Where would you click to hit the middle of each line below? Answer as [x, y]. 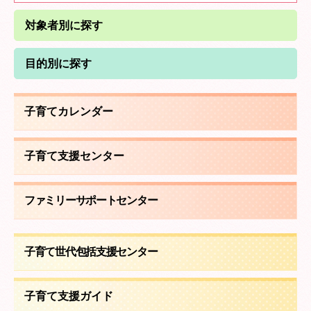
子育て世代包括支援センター [91, 252]
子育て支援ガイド [69, 296]
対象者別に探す [64, 25]
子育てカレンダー [69, 111]
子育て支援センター [74, 156]
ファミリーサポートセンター [91, 200]
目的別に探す [58, 64]
